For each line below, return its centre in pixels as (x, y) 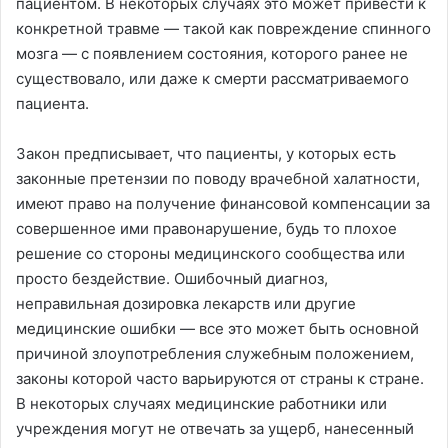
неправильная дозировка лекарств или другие (186, 304)
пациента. (52, 104)
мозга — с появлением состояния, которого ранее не (212, 54)
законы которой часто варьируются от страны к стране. (220, 379)
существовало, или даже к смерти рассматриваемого (212, 79)
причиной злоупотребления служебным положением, (215, 354)
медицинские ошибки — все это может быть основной (217, 329)
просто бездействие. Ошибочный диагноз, (172, 279)
